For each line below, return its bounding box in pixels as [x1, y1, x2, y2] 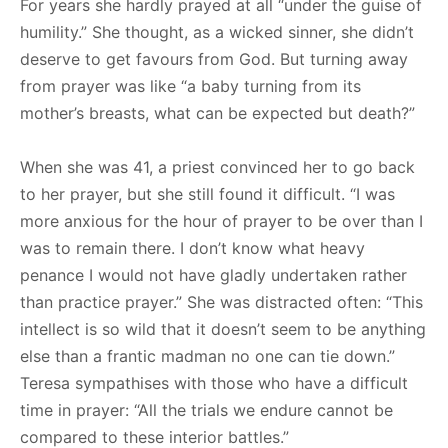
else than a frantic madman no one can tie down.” [20, 345, 395, 366]
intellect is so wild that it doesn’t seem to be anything [20, 318, 426, 339]
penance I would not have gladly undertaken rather [20, 264, 407, 285]
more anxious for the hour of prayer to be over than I [20, 210, 423, 231]
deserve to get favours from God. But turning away [20, 48, 408, 69]
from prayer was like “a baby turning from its [20, 75, 361, 96]
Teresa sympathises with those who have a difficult [20, 372, 408, 393]
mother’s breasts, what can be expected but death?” [20, 102, 415, 123]
